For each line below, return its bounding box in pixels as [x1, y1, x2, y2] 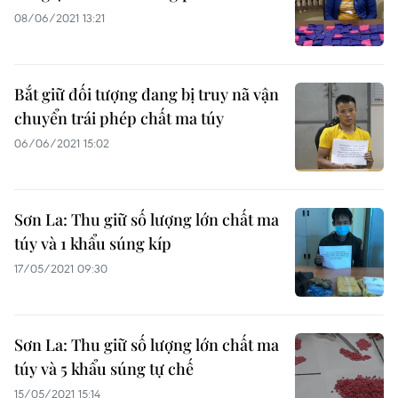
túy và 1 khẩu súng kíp [14, 233, 171, 254]
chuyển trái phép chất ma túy [14, 107, 224, 129]
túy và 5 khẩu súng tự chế [14, 358, 194, 379]
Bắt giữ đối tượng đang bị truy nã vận [14, 84, 279, 105]
